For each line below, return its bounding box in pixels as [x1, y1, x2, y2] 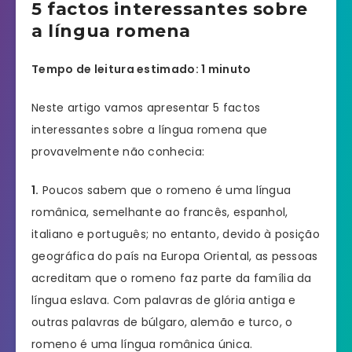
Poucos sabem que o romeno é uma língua [38, 182, 291, 199]
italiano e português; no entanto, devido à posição [31, 226, 320, 243]
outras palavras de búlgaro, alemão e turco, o [31, 314, 293, 331]
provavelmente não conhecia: [31, 144, 205, 160]
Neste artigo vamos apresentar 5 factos [31, 100, 261, 116]
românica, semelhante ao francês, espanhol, [31, 204, 288, 221]
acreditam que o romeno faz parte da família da [31, 270, 312, 287]
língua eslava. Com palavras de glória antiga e [31, 292, 296, 309]
